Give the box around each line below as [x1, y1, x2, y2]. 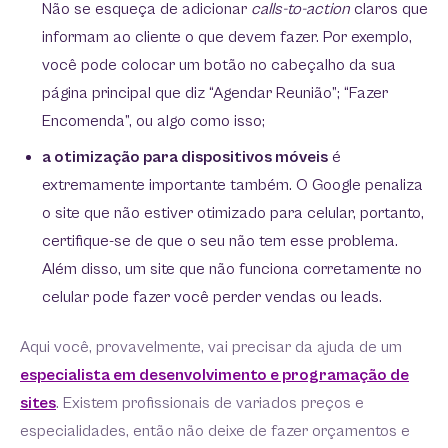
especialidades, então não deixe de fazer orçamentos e [20, 421, 410, 441]
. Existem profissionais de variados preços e [56, 393, 364, 413]
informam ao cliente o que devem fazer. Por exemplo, [42, 27, 412, 47]
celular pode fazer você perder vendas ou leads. [42, 287, 386, 307]
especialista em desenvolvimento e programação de [20, 365, 409, 385]
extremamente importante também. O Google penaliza [42, 175, 423, 195]
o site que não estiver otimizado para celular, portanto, [42, 203, 424, 223]
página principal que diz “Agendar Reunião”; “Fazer [42, 83, 388, 103]
